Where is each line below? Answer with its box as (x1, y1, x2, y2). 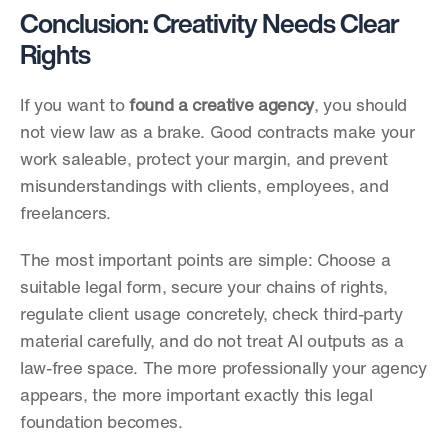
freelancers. (20, 206, 111, 223)
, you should (314, 98, 408, 115)
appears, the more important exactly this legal (20, 388, 373, 405)
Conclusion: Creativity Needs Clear (20, 13, 399, 40)
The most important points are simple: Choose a (20, 253, 391, 270)
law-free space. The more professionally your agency (20, 361, 427, 378)
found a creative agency (128, 98, 315, 115)
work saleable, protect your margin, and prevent (20, 152, 389, 169)
